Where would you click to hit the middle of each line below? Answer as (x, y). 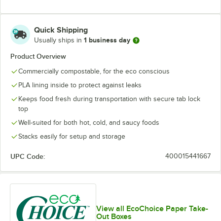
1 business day (107, 40)
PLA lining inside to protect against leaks (80, 85)
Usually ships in (59, 40)
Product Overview (38, 56)
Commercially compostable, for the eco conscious (94, 71)
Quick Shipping (61, 30)
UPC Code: (28, 156)
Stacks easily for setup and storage (72, 136)
